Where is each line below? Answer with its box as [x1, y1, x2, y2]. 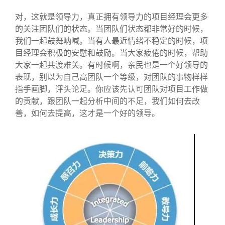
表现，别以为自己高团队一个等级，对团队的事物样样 [15, 71, 208, 82]
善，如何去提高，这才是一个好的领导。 [15, 107, 162, 119]
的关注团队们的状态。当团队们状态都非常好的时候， [15, 23, 208, 34]
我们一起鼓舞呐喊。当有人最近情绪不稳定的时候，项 [15, 35, 208, 46]
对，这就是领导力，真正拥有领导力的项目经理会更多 [15, 11, 208, 22]
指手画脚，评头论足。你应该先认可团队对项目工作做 [15, 83, 208, 94]
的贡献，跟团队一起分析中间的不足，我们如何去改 [15, 95, 200, 106]
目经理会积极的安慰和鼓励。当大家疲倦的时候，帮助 [15, 47, 208, 58]
